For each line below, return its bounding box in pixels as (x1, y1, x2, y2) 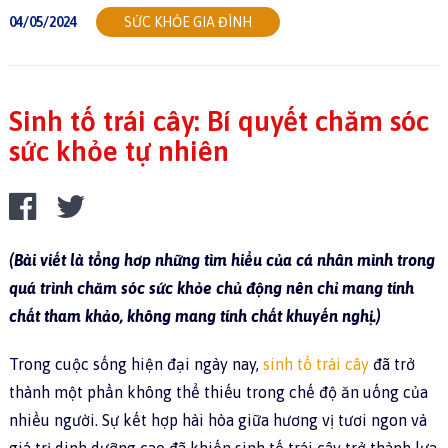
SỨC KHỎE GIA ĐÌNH (123, 14, 252, 31)
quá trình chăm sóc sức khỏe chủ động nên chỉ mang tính (8, 279, 414, 298)
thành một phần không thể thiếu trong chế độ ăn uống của (8, 383, 428, 402)
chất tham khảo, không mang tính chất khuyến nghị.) (8, 307, 381, 326)
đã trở (368, 355, 415, 374)
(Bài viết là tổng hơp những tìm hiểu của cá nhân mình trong (8, 251, 435, 270)
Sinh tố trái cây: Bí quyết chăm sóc (8, 105, 429, 138)
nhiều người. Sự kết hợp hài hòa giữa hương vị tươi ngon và (8, 411, 427, 430)
